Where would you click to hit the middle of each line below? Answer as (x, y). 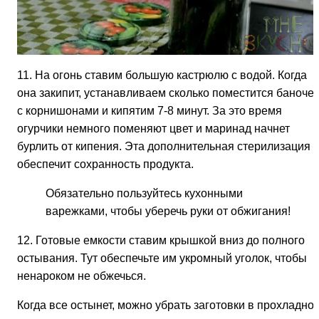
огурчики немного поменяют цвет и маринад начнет (153, 129)
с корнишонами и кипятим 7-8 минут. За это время (150, 111)
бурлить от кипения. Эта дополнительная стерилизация (164, 147)
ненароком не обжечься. (82, 276)
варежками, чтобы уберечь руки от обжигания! (168, 211)
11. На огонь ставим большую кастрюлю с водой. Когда (162, 75)
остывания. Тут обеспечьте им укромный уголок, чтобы (162, 258)
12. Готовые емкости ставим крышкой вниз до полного (161, 241)
